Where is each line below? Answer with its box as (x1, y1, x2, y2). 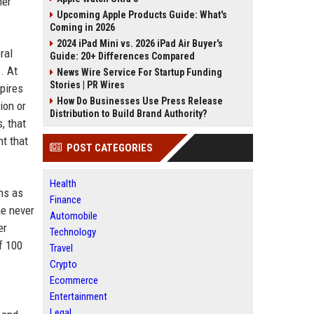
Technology (50, 226, 96, 238)
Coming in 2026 (50, 22, 115, 33)
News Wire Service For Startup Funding (57, 67, 222, 78)
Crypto (50, 258, 77, 271)
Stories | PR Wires (50, 79, 125, 90)
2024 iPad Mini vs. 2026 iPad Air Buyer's (57, 38, 223, 49)
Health (50, 177, 76, 190)
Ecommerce (50, 274, 98, 287)
